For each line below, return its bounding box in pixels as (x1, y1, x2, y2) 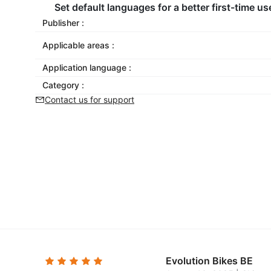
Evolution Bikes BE (166, 255, 253, 267)
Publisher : (42, 18, 84, 28)
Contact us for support (45, 94, 134, 105)
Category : (42, 80, 84, 90)
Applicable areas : (42, 40, 114, 50)
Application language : (42, 62, 131, 73)
